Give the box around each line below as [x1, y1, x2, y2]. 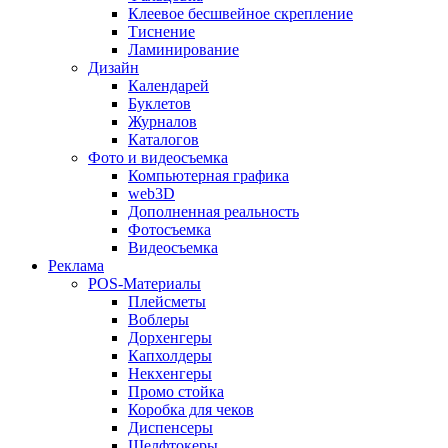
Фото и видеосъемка [88, 148, 228, 166]
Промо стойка [128, 382, 224, 400]
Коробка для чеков [128, 400, 254, 418]
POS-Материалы [88, 274, 201, 292]
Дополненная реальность [128, 202, 299, 220]
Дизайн [88, 58, 139, 76]
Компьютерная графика [128, 166, 289, 184]
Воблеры [128, 310, 189, 328]
